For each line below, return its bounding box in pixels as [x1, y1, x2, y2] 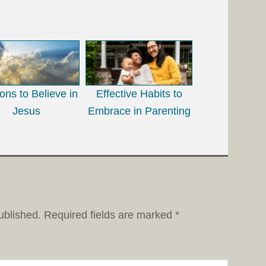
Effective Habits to [96, 87, 182, 100]
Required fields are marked [44, 208, 175, 221]
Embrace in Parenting [87, 104, 191, 117]
